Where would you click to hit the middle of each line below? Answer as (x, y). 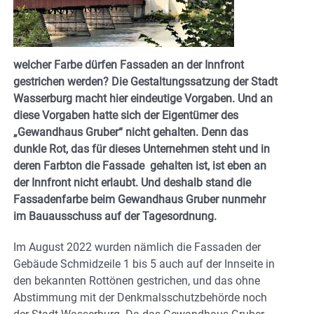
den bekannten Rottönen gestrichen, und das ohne (137, 280)
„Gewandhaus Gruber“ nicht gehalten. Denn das (131, 132)
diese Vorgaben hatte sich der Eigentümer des (126, 115)
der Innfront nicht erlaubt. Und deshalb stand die (132, 182)
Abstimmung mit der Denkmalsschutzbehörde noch (140, 297)
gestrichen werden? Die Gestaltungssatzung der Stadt (145, 81)
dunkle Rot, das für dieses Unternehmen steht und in (142, 149)
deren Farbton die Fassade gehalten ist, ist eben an (140, 165)
